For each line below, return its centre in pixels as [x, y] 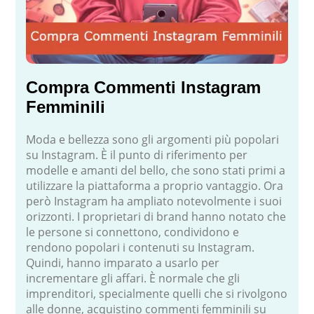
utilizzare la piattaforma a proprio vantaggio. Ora [155, 185]
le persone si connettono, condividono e [133, 232]
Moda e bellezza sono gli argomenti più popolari [153, 139]
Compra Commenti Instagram [144, 87]
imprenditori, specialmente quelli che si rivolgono [157, 293]
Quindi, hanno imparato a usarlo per [123, 262]
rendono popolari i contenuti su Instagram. [141, 247]
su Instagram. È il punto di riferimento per [137, 155]
